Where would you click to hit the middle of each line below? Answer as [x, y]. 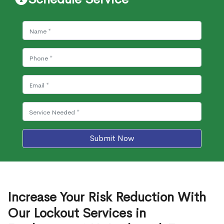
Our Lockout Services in [77, 213]
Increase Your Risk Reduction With [107, 197]
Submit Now [112, 138]
